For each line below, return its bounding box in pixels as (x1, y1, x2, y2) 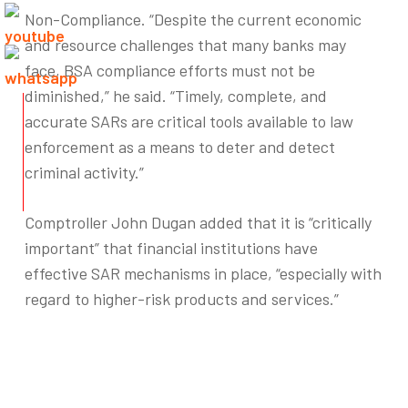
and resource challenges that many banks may (24, 35, 346, 55)
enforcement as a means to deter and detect (24, 137, 335, 157)
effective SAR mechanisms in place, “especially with (24, 263, 382, 283)
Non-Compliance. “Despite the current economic (24, 9, 362, 29)
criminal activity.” (24, 162, 144, 182)
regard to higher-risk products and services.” (24, 289, 339, 309)
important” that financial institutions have (24, 238, 318, 258)
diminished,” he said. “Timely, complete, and (24, 86, 327, 106)
